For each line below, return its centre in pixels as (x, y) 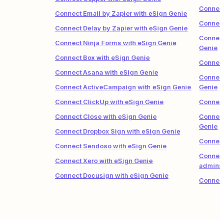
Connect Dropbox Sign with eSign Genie (118, 131)
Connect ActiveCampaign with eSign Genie (123, 87)
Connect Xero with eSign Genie (104, 161)
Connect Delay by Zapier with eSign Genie (121, 28)
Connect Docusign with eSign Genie (112, 175)
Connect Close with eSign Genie (106, 116)
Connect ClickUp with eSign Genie (109, 102)
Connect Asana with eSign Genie (107, 72)
